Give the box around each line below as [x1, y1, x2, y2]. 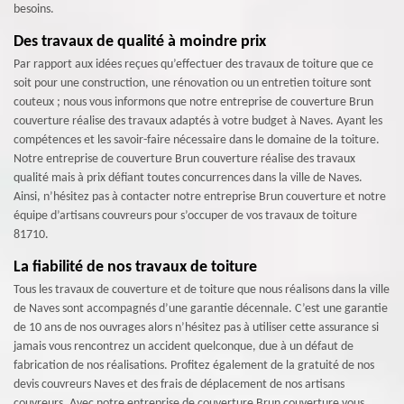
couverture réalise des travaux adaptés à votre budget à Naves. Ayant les [14, 115, 382, 129]
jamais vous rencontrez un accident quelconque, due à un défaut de [14, 340, 353, 354]
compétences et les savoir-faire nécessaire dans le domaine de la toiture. [14, 133, 380, 148]
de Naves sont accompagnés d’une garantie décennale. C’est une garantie [14, 302, 388, 317]
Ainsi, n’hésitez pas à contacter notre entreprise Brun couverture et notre [14, 190, 386, 205]
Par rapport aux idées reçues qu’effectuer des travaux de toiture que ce [14, 58, 373, 72]
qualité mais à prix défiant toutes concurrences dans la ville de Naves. [14, 171, 363, 186]
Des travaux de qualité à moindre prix [14, 33, 266, 51]
